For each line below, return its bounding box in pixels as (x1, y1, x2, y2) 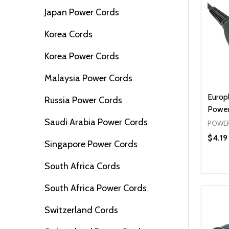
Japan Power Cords (44, 6, 119, 18)
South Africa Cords (44, 160, 120, 172)
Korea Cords (44, 28, 93, 40)
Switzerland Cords (44, 204, 118, 216)
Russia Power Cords (44, 94, 122, 106)
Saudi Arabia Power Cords (44, 116, 148, 128)
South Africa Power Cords (44, 182, 147, 194)
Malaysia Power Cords (44, 72, 132, 84)
